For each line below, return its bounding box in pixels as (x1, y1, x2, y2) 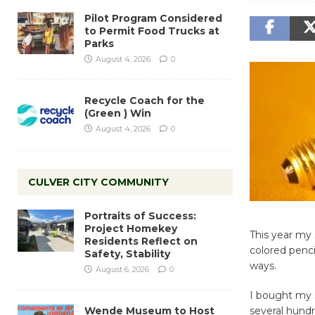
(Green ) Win (84, 106, 151, 120)
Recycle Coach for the (84, 94, 205, 107)
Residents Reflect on (84, 234, 198, 247)
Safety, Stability (84, 247, 170, 260)
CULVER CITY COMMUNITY (28, 175, 169, 188)
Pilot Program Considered (84, 11, 222, 25)
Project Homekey (84, 221, 177, 235)
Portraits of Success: (84, 209, 196, 222)
